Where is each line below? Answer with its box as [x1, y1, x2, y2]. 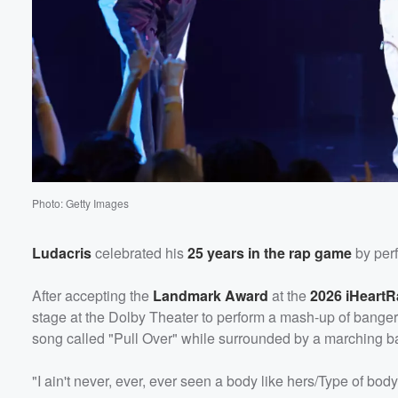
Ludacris [32, 242, 92, 263]
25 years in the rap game [187, 242, 352, 263]
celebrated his [92, 242, 187, 263]
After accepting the [32, 284, 153, 306]
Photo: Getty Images [32, 195, 129, 211]
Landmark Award [153, 284, 268, 306]
